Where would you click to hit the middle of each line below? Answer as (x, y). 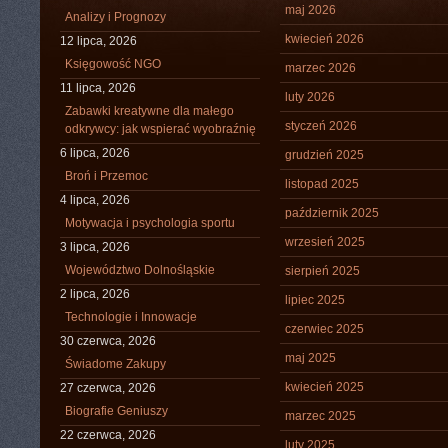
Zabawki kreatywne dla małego (149, 111)
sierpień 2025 (322, 271)
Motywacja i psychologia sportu (150, 223)
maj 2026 (310, 10)
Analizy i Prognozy (115, 17)
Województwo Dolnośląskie (140, 270)
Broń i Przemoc (106, 176)
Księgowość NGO (113, 64)
